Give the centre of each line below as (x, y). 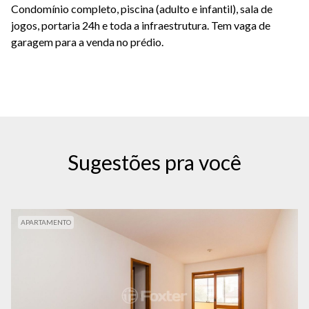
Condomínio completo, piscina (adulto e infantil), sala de (142, 9)
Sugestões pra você (154, 162)
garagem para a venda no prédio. (87, 42)
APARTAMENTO (46, 222)
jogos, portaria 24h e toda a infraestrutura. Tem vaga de (141, 26)
